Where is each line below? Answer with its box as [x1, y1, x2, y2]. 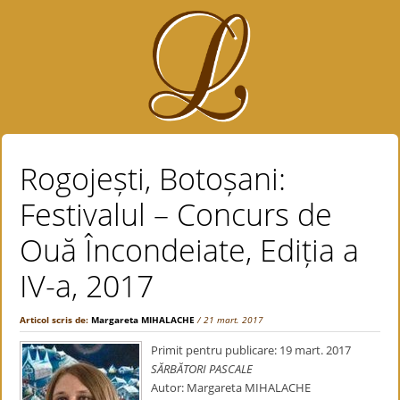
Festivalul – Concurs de [20, 194, 333, 235]
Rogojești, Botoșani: [20, 158, 287, 199]
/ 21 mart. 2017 [197, 313, 264, 326]
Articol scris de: [20, 313, 92, 326]
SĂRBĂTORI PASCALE [151, 361, 254, 377]
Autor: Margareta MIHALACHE [151, 379, 312, 396]
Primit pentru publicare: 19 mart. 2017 [151, 342, 352, 358]
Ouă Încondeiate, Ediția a [20, 229, 360, 271]
